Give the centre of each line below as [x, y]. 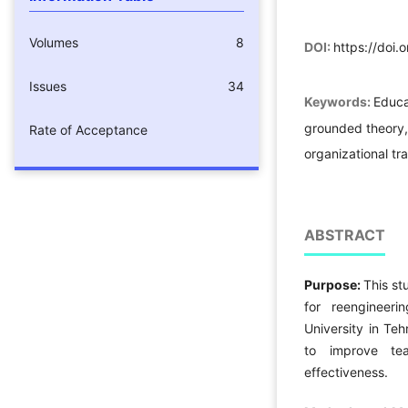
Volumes [54, 42]
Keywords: [339, 101]
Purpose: [334, 284]
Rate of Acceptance [88, 129]
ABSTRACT [345, 235]
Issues [48, 86]
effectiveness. [346, 372]
